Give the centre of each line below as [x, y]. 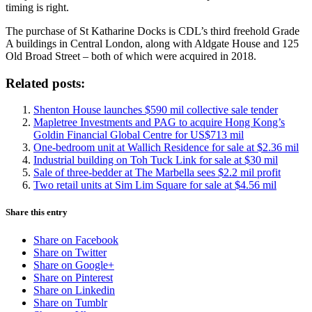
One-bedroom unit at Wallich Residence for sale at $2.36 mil [166, 148]
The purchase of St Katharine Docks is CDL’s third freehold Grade [153, 31]
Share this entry [37, 212]
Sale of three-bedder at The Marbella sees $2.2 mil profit [157, 173]
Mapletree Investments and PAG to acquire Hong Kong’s [159, 123]
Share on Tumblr [70, 302]
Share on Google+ [74, 265]
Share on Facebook [76, 240]
